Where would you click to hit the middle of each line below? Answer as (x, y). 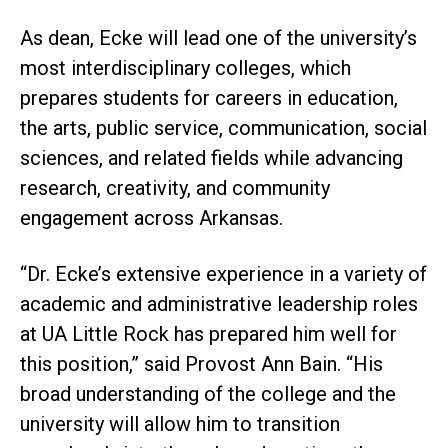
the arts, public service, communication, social (223, 128)
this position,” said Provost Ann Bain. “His (201, 364)
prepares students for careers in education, (209, 98)
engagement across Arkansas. (151, 218)
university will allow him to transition (180, 424)
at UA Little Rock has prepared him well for (208, 334)
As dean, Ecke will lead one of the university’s (218, 38)
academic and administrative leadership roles (219, 304)
